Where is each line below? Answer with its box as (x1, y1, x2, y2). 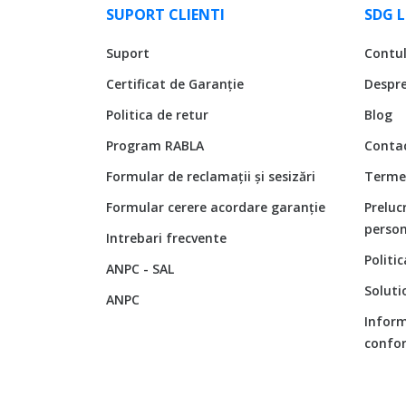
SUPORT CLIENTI (106, 4, 225, 24)
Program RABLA (106, 136, 204, 154)
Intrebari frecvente (106, 228, 227, 246)
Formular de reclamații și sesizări (106, 167, 315, 185)
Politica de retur (106, 105, 208, 123)
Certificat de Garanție (106, 74, 244, 92)
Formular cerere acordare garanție (106, 198, 325, 216)
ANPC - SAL (106, 259, 174, 277)
